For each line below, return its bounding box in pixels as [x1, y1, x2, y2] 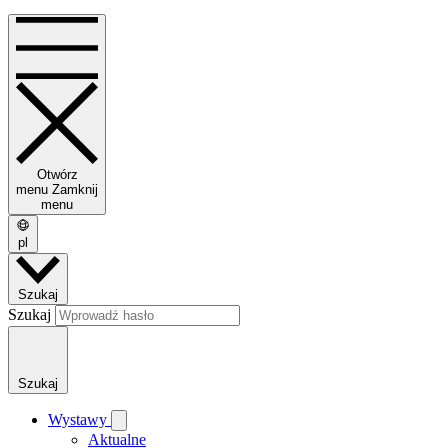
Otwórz [36, 166, 78, 182]
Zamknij [52, 181, 98, 197]
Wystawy [48, 411, 111, 429]
